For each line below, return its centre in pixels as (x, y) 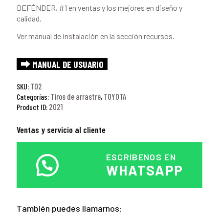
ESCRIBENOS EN (141, 157)
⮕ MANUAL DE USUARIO (62, 64)
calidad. (29, 18)
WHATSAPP (144, 170)
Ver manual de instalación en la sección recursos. (95, 36)
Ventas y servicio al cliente (61, 129)
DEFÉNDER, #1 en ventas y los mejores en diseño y (99, 7)
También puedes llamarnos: (69, 208)
